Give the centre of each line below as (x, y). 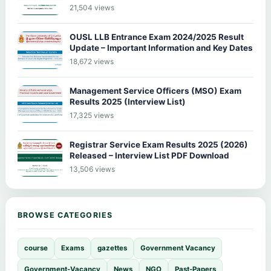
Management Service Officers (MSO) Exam (155, 90)
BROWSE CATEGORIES (65, 215)
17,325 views (92, 115)
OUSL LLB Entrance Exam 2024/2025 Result (157, 37)
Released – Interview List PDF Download (149, 155)
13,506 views (92, 169)
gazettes (112, 248)
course (36, 248)
